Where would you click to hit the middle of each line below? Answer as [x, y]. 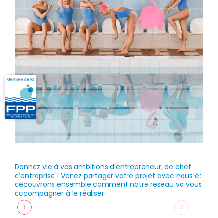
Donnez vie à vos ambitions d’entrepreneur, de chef [103, 167]
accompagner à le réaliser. [60, 193]
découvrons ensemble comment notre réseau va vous [108, 184]
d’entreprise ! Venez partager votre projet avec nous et [108, 175]
